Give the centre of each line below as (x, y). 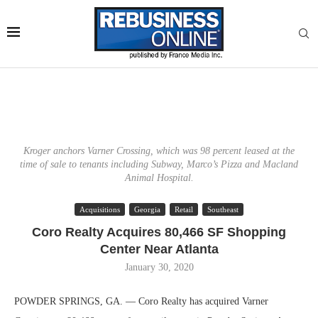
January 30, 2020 (159, 267)
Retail (184, 209)
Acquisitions (100, 209)
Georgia (147, 209)
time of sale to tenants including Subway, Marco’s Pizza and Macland (159, 164)
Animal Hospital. (159, 178)
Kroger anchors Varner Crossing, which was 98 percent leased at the (159, 151)
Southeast (223, 209)
